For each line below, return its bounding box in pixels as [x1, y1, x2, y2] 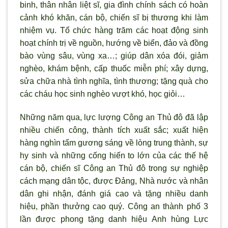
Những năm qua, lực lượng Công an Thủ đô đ [20, 112, 190, 122]
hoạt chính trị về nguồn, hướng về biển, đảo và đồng [20, 39, 208, 48]
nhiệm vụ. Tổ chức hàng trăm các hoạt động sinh [20, 26, 208, 35]
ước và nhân [161, 176, 209, 185]
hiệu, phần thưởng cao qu [20, 202, 119, 211]
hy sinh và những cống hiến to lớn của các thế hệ [20, 151, 208, 160]
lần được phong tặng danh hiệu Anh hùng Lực [20, 214, 208, 223]
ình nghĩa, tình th [75, 77, 136, 86]
